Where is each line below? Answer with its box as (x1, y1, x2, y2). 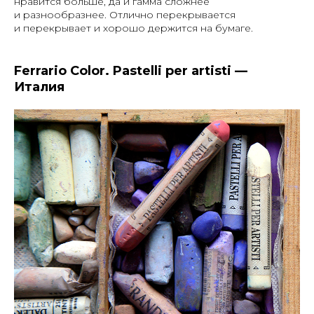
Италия (14, 79, 64, 95)
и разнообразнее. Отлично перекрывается (14, 8, 235, 22)
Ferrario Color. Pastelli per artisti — (14, 63, 247, 79)
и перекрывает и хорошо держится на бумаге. (14, 22, 253, 35)
